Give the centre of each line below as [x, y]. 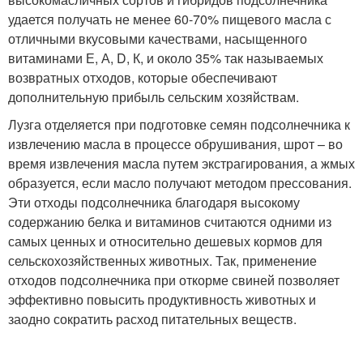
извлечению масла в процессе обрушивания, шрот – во [175, 144]
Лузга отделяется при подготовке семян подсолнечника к [179, 124]
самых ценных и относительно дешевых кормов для [165, 241]
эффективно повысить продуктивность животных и [162, 299]
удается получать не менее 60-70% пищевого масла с [170, 19]
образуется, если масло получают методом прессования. [180, 183]
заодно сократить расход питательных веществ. [152, 319]
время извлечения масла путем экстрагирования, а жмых [181, 163]
